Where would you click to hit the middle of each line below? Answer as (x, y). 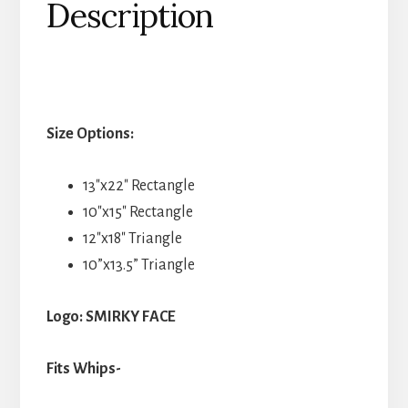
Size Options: (90, 133)
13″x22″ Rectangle (138, 185)
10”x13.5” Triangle (138, 265)
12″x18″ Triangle (132, 238)
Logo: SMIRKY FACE (111, 316)
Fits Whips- (83, 368)
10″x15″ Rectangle (138, 212)
